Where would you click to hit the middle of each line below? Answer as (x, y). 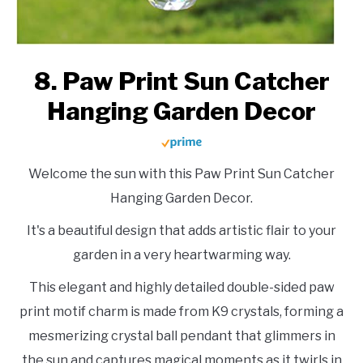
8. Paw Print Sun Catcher (181, 81)
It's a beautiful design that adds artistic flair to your (181, 230)
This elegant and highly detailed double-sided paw (181, 287)
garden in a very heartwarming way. (181, 254)
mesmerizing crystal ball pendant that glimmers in (181, 335)
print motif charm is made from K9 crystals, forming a (181, 311)
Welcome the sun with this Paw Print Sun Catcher (181, 173)
